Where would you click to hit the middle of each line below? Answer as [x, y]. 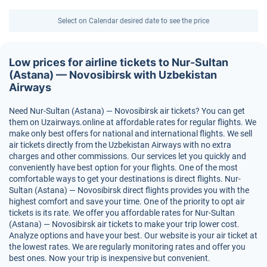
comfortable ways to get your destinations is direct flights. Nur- [125, 179]
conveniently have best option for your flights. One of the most [123, 167]
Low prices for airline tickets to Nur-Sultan [119, 62]
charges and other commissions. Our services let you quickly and [128, 156]
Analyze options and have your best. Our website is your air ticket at [133, 235]
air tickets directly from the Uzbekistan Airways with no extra [120, 145]
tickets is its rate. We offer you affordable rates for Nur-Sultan [122, 213]
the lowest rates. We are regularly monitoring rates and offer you [127, 247]
